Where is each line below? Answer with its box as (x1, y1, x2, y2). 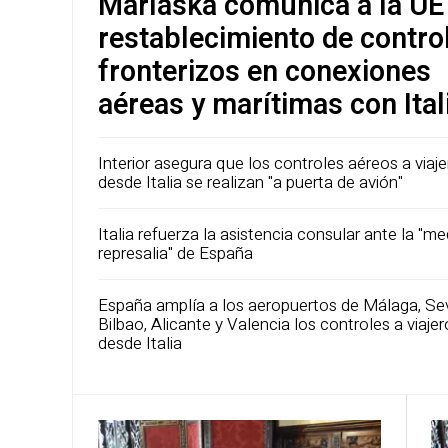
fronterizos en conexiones (98, 51, 431, 93)
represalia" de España (98, 241, 253, 266)
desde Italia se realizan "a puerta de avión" (98, 170, 403, 195)
